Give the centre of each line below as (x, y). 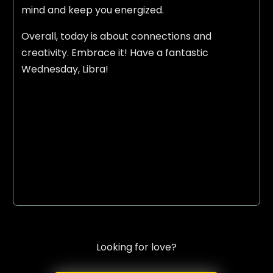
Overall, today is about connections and (116, 37)
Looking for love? (136, 247)
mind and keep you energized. (92, 10)
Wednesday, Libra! (65, 69)
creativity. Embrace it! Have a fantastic (115, 53)
